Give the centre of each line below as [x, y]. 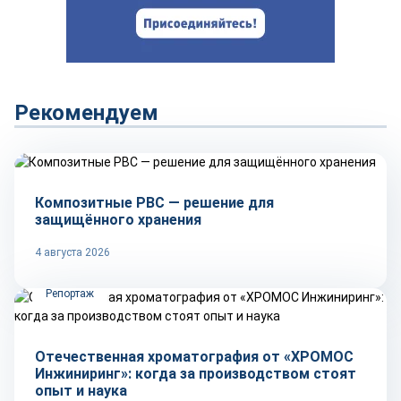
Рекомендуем [86, 113]
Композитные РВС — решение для [154, 203]
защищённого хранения [118, 220]
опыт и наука [83, 391]
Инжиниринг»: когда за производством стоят [196, 374]
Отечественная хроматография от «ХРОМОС [194, 357]
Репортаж [70, 294]
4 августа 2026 [73, 252]
